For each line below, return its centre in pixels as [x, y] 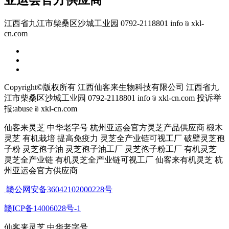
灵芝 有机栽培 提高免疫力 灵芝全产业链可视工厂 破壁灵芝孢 [114, 138]
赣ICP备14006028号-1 [42, 208]
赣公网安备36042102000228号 [58, 189]
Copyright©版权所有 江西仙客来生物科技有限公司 [94, 87]
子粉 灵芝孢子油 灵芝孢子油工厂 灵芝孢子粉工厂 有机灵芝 [110, 149]
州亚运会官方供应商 [42, 170]
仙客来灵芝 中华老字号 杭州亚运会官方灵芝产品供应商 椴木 [113, 127]
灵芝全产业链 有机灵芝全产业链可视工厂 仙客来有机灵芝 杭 [113, 159]
